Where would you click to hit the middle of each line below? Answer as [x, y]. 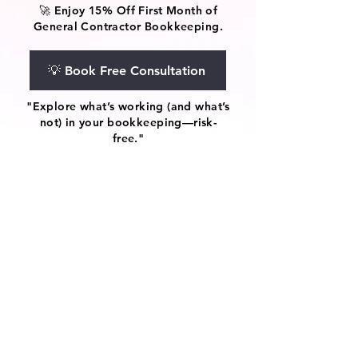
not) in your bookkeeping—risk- [128, 122]
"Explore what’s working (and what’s [128, 106]
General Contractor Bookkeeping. [128, 26]
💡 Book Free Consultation [126, 70]
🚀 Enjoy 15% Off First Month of [128, 10]
